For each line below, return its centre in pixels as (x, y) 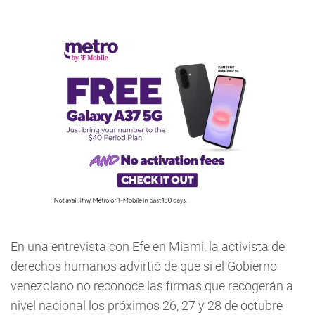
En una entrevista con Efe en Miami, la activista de (148, 246)
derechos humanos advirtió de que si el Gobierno (144, 266)
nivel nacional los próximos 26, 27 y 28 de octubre (147, 306)
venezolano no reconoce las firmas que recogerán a (152, 286)
